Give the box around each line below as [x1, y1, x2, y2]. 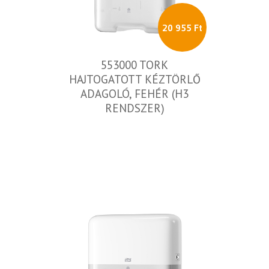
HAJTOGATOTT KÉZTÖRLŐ [68, 72, 201, 86]
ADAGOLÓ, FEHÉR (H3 [80, 86, 189, 101]
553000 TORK [101, 58, 168, 72]
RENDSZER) [104, 101, 165, 115]
